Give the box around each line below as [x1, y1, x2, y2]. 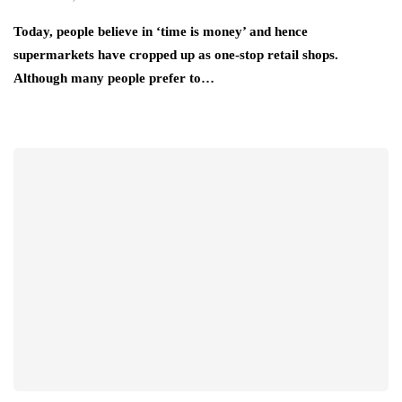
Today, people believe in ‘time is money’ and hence [13, 24, 308, 39]
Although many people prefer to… [13, 71, 214, 86]
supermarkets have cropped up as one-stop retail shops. [13, 48, 338, 63]
